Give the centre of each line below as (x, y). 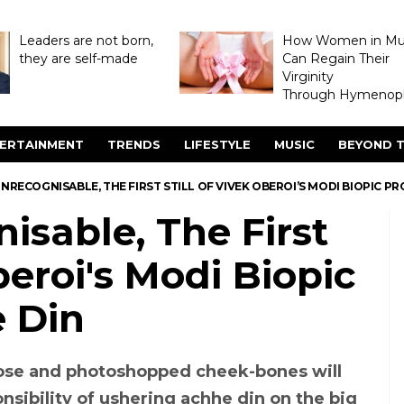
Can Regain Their (335, 59)
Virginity (308, 77)
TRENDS (134, 144)
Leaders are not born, (86, 41)
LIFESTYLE (217, 144)
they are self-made (78, 59)
